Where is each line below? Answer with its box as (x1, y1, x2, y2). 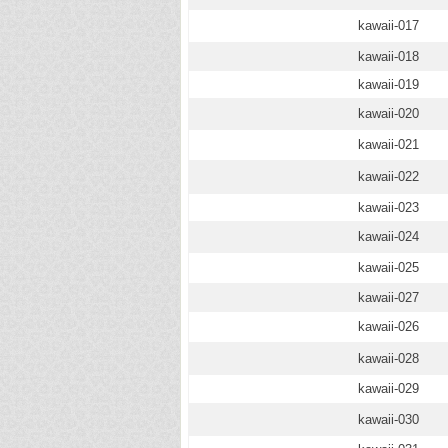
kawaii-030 (358, 412, 419, 427)
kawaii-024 (358, 229, 419, 244)
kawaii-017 (358, 18, 419, 33)
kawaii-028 (358, 351, 419, 366)
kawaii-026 (358, 319, 419, 334)
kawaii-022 (358, 169, 419, 184)
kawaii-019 (358, 77, 419, 92)
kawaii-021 (358, 137, 419, 152)
